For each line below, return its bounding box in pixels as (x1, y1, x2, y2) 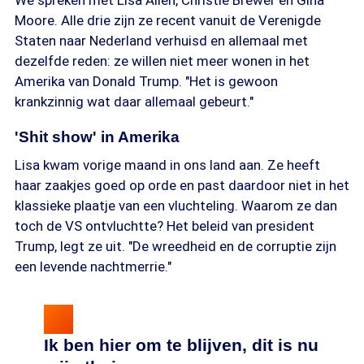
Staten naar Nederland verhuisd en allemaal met (15, 32, 308, 49)
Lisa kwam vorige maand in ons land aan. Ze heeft (15, 157, 320, 173)
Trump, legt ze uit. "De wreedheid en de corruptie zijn (15, 238, 336, 254)
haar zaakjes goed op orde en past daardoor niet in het (15, 177, 349, 193)
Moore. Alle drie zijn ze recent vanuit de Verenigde (15, 12, 321, 28)
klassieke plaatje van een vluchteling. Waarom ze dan (15, 197, 337, 214)
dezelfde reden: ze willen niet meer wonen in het (15, 53, 310, 69)
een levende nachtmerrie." (15, 258, 171, 275)
